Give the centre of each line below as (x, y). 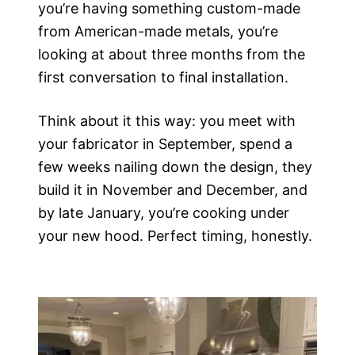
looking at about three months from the (172, 55)
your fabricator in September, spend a (165, 143)
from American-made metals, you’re (158, 32)
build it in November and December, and (173, 189)
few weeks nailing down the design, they (175, 166)
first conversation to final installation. (163, 78)
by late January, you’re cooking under (164, 212)
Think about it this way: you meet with (167, 120)
